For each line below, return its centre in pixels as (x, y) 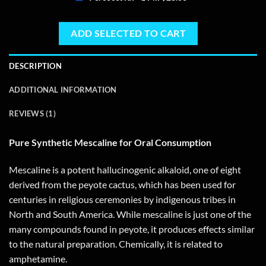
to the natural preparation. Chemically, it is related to (116, 244)
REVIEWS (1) (32, 114)
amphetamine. (38, 259)
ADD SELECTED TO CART (129, 33)
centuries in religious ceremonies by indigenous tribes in (122, 199)
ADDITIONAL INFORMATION (63, 90)
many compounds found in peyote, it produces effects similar (132, 229)
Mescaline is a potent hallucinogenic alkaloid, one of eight (125, 170)
